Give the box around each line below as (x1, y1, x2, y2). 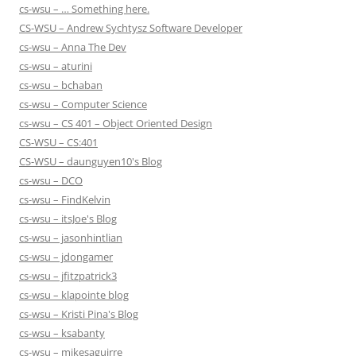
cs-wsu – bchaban (19, 78, 103, 93)
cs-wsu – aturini (19, 59, 92, 74)
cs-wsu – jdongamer (19, 250, 113, 265)
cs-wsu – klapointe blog (19, 288, 129, 303)
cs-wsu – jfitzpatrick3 (19, 269, 117, 284)
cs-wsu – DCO (19, 173, 83, 188)
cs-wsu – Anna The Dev (19, 40, 126, 55)
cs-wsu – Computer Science (19, 97, 147, 112)
